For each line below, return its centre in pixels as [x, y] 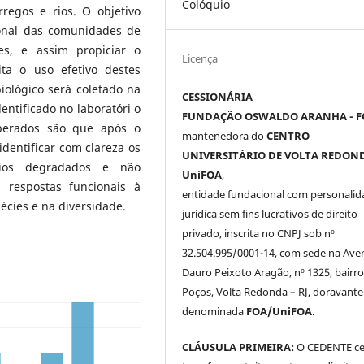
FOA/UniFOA [279, 311]
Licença [200, 58]
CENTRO [288, 135]
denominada [214, 311]
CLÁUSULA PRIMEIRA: [238, 347]
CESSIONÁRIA [218, 96]
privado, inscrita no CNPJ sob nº [259, 233]
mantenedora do [225, 135]
